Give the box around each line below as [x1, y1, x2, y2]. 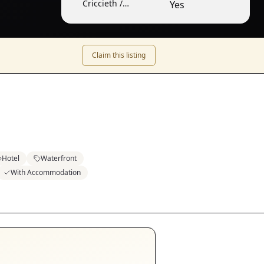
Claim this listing [92, 50, 146, 60]
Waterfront [41, 153, 77, 163]
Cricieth [82, 9, 113, 21]
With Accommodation [11, 167, 81, 177]
